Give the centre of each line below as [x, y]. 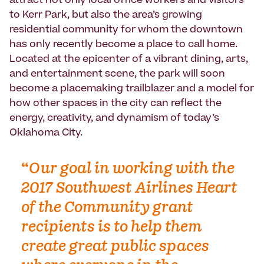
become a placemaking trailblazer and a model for [132, 89]
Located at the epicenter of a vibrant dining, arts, [129, 60]
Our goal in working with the [132, 169]
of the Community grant [107, 208]
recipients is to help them [112, 228]
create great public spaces [115, 247]
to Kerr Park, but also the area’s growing [106, 16]
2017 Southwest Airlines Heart [129, 189]
